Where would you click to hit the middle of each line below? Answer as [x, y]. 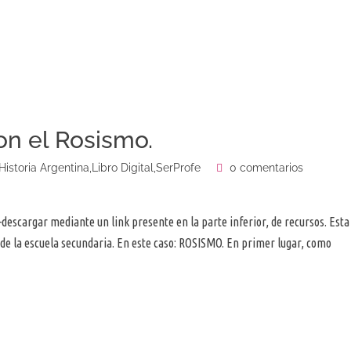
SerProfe [178, 168]
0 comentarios [265, 168]
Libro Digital [123, 168]
